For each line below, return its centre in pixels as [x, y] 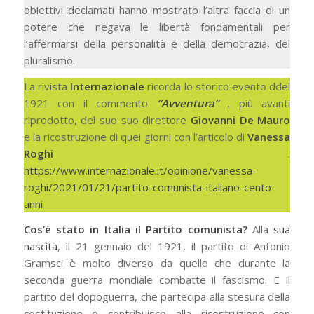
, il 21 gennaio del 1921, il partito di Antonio [174, 246]
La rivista [47, 86]
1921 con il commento [90, 103]
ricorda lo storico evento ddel [218, 86]
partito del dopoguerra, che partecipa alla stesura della [157, 297]
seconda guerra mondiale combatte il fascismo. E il [157, 280]
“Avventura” [187, 103]
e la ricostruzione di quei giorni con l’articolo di [136, 136]
